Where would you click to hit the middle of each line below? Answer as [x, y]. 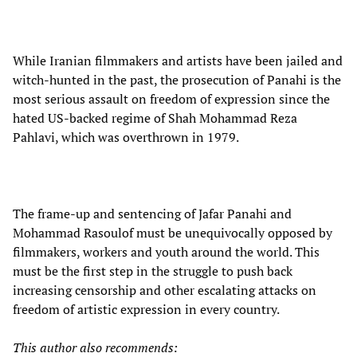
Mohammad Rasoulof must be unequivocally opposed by [173, 233]
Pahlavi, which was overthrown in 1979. [126, 137]
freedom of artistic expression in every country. [146, 310]
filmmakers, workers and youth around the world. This [166, 252]
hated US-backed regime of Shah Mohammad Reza [155, 118]
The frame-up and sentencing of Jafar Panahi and [152, 214]
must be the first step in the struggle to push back [153, 271]
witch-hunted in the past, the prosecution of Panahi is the [177, 80]
